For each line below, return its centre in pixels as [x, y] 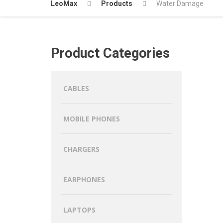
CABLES [76, 88]
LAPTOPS [79, 210]
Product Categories [110, 53]
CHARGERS [81, 149]
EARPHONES [84, 179]
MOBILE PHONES [92, 119]
